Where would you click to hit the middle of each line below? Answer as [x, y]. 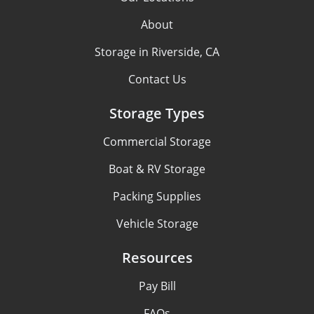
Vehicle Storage [157, 224]
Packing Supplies [157, 196]
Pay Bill [157, 286]
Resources [157, 258]
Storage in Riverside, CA [157, 52]
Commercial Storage [157, 142]
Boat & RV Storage [157, 169]
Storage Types [157, 113]
